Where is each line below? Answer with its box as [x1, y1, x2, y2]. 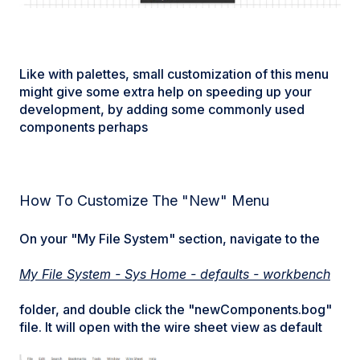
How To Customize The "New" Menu [19, 192, 269, 210]
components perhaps [19, 119, 148, 136]
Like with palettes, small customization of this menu [19, 66, 329, 83]
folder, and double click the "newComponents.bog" [19, 301, 332, 318]
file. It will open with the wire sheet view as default [19, 319, 322, 336]
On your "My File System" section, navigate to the [19, 230, 320, 247]
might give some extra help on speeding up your [19, 84, 312, 100]
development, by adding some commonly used [19, 101, 305, 118]
